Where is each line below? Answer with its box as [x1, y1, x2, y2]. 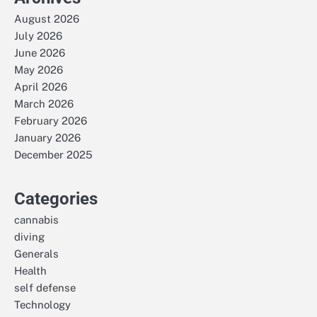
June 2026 [14, 46, 65, 59]
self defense [14, 281, 76, 294]
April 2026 [14, 80, 67, 93]
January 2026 [14, 131, 81, 144]
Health [14, 264, 47, 277]
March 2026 [14, 97, 74, 110]
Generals [14, 247, 59, 260]
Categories [14, 188, 98, 209]
